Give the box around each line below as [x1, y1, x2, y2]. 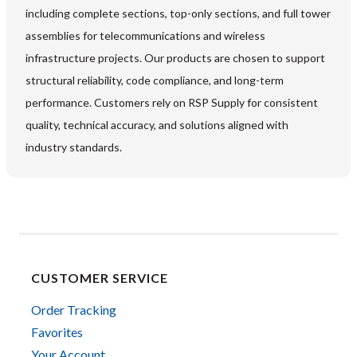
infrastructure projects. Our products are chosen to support [25, 51, 325, 65]
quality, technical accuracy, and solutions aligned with [25, 118, 288, 132]
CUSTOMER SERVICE [31, 270, 168, 286]
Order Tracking [31, 302, 116, 318]
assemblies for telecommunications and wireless [25, 29, 265, 43]
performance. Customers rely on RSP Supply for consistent [25, 96, 318, 110]
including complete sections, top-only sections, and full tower [25, 6, 331, 21]
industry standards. [25, 140, 122, 155]
